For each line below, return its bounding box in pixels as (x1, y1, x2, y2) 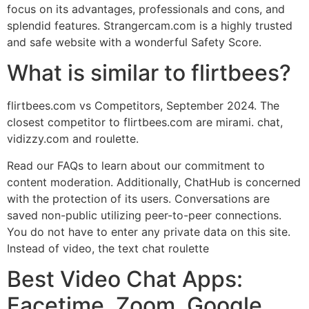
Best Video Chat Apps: (7, 266, 243, 293)
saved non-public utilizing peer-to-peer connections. (7, 208, 281, 222)
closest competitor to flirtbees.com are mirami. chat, (7, 115, 283, 130)
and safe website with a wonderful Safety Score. (7, 35, 261, 49)
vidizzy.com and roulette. (7, 132, 139, 146)
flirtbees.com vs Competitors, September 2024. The (7, 99, 279, 113)
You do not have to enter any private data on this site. (7, 224, 290, 239)
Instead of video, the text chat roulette (7, 241, 209, 255)
